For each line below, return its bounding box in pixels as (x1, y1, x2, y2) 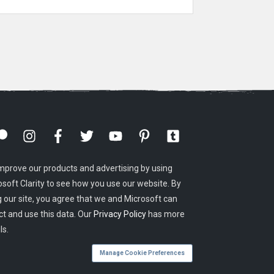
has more (146, 209, 185, 219)
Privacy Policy (94, 209, 147, 219)
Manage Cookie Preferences (100, 250, 185, 256)
